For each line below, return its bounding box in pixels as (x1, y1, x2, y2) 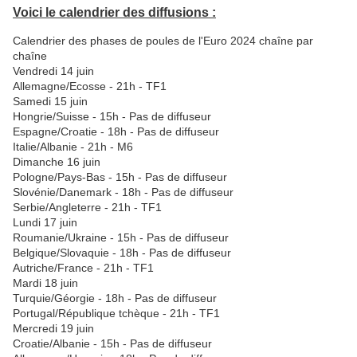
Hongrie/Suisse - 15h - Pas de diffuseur (13, 109, 211, 123)
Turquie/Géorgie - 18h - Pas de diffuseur (13, 291, 217, 304)
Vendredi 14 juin (13, 64, 94, 77)
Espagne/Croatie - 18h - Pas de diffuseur (13, 124, 219, 138)
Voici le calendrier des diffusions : (13, 4, 216, 19)
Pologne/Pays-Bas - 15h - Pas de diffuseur (13, 170, 227, 183)
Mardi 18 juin (13, 276, 78, 289)
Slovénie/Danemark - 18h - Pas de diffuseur (13, 185, 233, 198)
